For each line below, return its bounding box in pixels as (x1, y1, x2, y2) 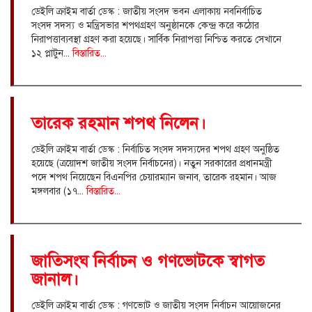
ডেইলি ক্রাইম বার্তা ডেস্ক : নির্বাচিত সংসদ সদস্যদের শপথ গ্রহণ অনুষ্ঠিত (31, 143, 279, 155)
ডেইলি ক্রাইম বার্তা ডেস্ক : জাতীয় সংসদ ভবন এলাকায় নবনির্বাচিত (31, 5, 262, 17)
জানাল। (31, 268, 79, 290)
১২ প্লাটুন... (31, 47, 72, 59)
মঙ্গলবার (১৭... (31, 185, 86, 197)
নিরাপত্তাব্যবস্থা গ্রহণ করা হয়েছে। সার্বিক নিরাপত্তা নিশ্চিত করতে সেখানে (31, 33, 281, 45)
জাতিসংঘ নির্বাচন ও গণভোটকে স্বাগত (31, 250, 265, 272)
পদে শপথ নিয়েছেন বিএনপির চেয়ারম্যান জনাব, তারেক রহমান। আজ (31, 171, 276, 183)
